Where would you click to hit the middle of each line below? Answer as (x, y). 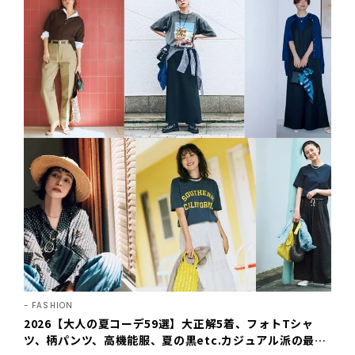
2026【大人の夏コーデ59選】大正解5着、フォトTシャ (169, 323)
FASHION (53, 305)
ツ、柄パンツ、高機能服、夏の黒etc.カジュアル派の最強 (175, 340)
